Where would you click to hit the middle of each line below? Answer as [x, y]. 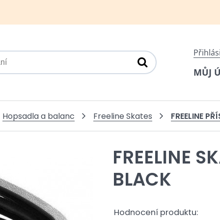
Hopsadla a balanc [38, 116]
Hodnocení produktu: [156, 212]
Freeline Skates [123, 116]
